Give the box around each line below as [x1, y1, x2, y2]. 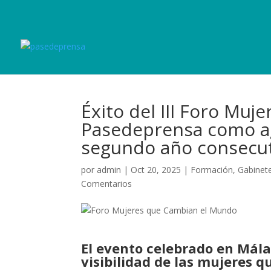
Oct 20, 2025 [131, 164, 181, 175]
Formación [191, 164, 233, 175]
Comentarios [81, 178, 132, 189]
